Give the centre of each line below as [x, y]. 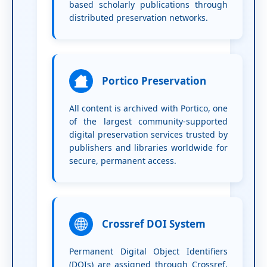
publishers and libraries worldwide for [148, 147]
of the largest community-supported [148, 121]
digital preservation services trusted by [148, 134]
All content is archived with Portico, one [148, 108]
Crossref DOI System [153, 223]
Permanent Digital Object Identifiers [148, 251]
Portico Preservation [154, 80]
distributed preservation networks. [138, 17]
